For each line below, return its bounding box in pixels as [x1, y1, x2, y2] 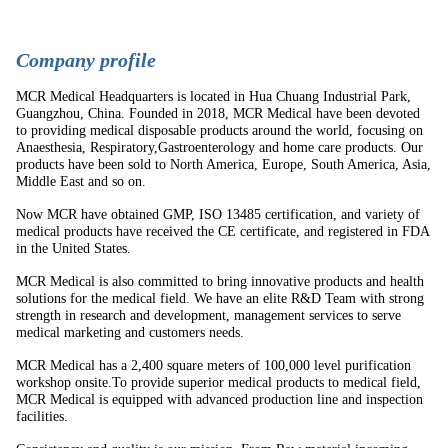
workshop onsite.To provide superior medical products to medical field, [16, 375, 421, 390]
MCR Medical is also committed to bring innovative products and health [16, 274, 424, 289]
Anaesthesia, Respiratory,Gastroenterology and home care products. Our [16, 140, 423, 155]
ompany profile [29, 49, 156, 71]
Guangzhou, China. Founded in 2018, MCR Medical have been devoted [16, 106, 420, 121]
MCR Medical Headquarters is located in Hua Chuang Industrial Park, [16, 89, 411, 104]
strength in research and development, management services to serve [16, 308, 401, 323]
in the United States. [16, 241, 131, 256]
